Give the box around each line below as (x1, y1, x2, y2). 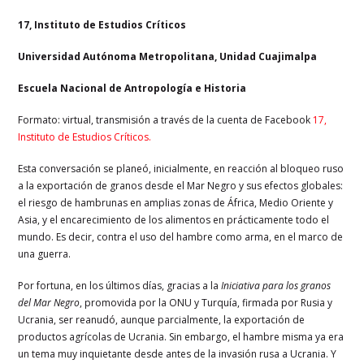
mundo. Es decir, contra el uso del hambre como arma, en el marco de (18, 230, 344, 245)
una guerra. (18, 247, 71, 262)
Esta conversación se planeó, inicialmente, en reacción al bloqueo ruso (18, 162, 344, 176)
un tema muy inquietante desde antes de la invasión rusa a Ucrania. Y (18, 347, 337, 362)
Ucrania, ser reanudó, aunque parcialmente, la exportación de (18, 313, 305, 327)
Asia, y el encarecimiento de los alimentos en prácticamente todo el (18, 213, 330, 227)
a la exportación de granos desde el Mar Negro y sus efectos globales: (18, 179, 344, 193)
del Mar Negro (18, 296, 80, 310)
